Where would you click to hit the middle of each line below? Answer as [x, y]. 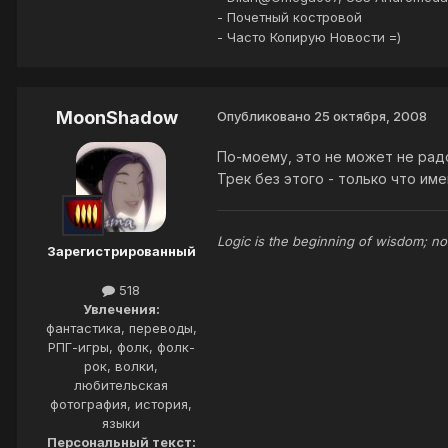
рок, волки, [121, 366]
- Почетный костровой [289, 17]
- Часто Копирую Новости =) [309, 37]
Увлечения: [121, 309]
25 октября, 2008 [370, 116]
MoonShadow [117, 118]
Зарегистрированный [121, 251]
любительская [121, 385]
